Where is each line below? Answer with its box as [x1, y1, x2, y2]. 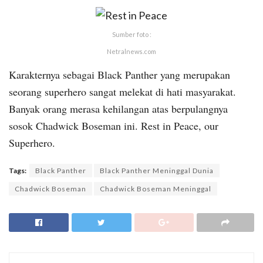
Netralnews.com [107, 48, 156, 56]
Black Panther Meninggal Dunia [100, 166, 214, 176]
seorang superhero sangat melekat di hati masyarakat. [9, 85, 236, 99]
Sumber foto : [112, 31, 151, 39]
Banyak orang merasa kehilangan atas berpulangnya [9, 102, 228, 116]
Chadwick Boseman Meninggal [100, 184, 211, 194]
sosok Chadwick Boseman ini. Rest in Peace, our [9, 119, 218, 133]
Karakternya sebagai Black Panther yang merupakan [9, 68, 230, 82]
